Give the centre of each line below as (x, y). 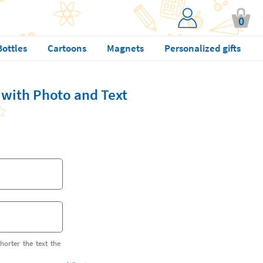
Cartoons (67, 48)
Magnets (125, 48)
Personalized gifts (202, 48)
